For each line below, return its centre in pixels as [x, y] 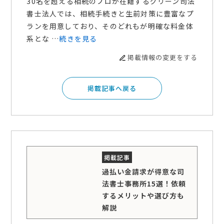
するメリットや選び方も [143, 195]
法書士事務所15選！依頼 [144, 183]
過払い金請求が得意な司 [143, 171]
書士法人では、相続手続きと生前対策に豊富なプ [110, 14]
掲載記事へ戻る [112, 88]
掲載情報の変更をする [162, 57]
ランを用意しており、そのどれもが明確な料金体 [110, 26]
